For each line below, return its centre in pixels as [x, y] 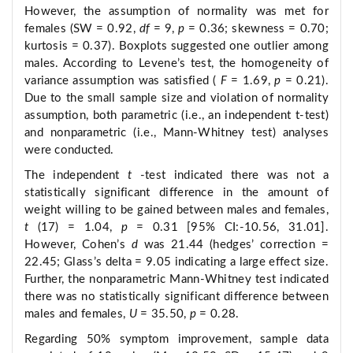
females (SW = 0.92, [82, 29]
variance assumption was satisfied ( [123, 81]
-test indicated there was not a [234, 176]
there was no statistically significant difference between [176, 297]
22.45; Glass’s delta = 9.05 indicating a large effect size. [176, 262]
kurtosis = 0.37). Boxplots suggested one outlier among [176, 46]
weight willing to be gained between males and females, [176, 210]
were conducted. [69, 150]
